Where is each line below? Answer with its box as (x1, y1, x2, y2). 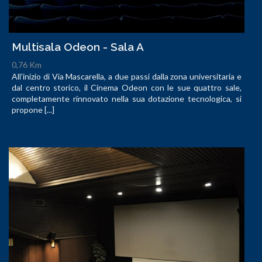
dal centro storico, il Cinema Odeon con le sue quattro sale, (12, 82, 242, 92)
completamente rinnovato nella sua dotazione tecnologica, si (12, 93, 242, 104)
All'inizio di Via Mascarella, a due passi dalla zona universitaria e (12, 71, 242, 81)
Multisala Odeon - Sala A (12, 40, 144, 53)
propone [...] (12, 104, 54, 115)
